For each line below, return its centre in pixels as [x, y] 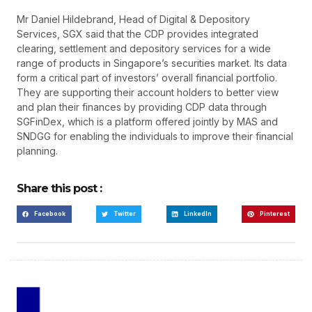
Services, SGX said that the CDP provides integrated [138, 33]
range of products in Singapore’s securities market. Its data [152, 63]
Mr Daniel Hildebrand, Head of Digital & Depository [133, 19]
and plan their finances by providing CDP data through [142, 107]
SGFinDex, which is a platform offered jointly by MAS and [147, 121]
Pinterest [274, 214]
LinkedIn [197, 214]
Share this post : [59, 188]
